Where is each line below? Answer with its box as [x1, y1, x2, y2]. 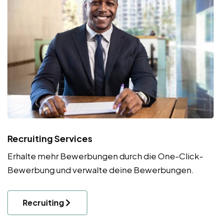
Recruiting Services [7, 133, 92, 145]
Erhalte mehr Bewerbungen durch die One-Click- [7, 150, 203, 162]
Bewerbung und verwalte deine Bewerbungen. [7, 164, 194, 176]
